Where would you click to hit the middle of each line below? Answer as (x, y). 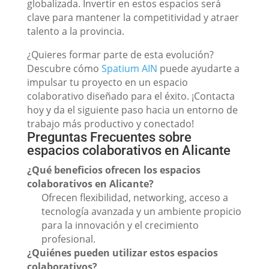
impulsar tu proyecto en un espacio (107, 82)
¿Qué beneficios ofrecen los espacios (113, 170)
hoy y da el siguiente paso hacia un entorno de (132, 110)
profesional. (68, 239)
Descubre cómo (64, 68)
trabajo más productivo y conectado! (110, 124)
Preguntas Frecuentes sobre (109, 137)
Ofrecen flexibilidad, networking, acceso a (134, 198)
